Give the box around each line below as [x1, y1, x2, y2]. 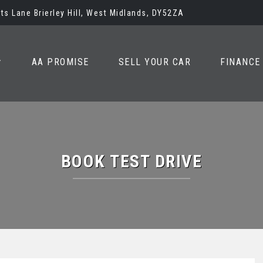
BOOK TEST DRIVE [60, 151, 203, 171]
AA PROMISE [31, 56, 89, 68]
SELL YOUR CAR [118, 56, 191, 68]
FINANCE [220, 56, 261, 68]
